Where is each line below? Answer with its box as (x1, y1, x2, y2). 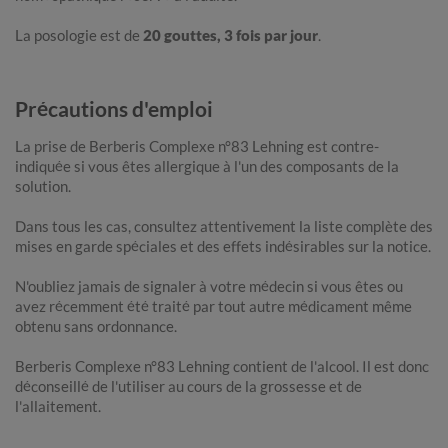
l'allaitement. (15, 397, 101, 416)
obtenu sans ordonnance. (15, 317, 177, 336)
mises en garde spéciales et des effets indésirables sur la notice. (15, 237, 431, 256)
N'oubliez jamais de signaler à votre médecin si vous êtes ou (15, 277, 403, 296)
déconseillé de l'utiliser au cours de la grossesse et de (15, 377, 362, 396)
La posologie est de (15, 26, 143, 45)
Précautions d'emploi (15, 96, 213, 122)
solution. (15, 177, 71, 196)
